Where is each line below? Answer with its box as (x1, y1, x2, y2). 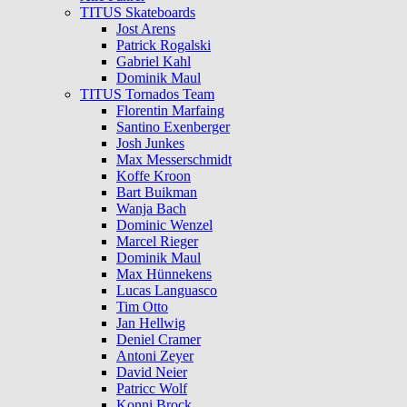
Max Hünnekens (116, 266, 212, 283)
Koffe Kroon (116, 168, 191, 184)
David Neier (116, 364, 187, 381)
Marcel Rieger (116, 233, 198, 250)
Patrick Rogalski (116, 37, 211, 54)
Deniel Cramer (116, 332, 201, 348)
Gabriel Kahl (116, 54, 191, 70)
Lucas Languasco (116, 283, 217, 299)
